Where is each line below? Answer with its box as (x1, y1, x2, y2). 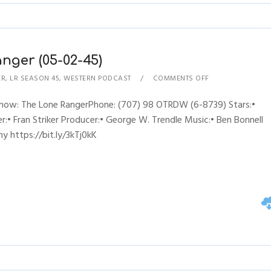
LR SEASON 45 (10, 73, 60, 84)
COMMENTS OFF (152, 73, 209, 84)
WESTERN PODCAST (64, 73, 131, 84)
